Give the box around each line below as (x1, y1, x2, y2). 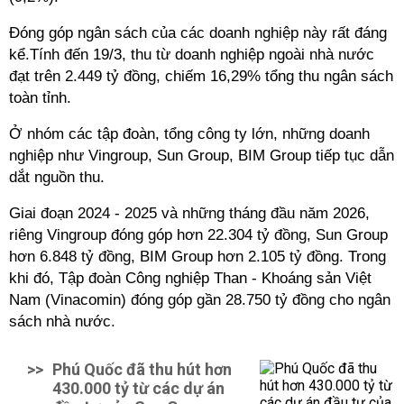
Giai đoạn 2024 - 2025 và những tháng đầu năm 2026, (9, 205, 370, 222)
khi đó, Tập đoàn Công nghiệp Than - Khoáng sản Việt (9, 270, 372, 287)
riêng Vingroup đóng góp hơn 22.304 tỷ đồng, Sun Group (9, 226, 388, 243)
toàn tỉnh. (9, 89, 71, 106)
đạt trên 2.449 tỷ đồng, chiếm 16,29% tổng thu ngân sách (9, 68, 393, 85)
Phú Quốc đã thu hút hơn (52, 360, 232, 379)
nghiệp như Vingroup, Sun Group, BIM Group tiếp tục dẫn (9, 147, 394, 164)
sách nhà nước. (9, 313, 120, 330)
